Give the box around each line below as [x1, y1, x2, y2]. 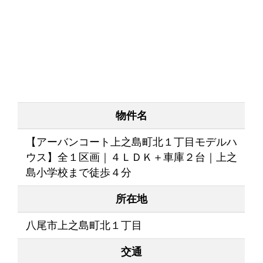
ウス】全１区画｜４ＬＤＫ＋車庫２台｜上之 [25, 151, 237, 164]
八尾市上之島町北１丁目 [25, 220, 142, 232]
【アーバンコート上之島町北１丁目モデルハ [25, 136, 237, 149]
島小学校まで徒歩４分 [25, 167, 131, 179]
